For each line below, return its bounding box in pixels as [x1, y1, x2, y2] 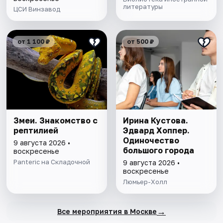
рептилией [13, 125, 59, 136]
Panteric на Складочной [13, 158, 91, 166]
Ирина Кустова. [122, 115, 188, 126]
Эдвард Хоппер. [122, 125, 190, 136]
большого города [122, 145, 194, 156]
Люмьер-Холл [122, 178, 167, 186]
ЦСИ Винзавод [13, 5, 61, 13]
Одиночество [122, 135, 179, 146]
